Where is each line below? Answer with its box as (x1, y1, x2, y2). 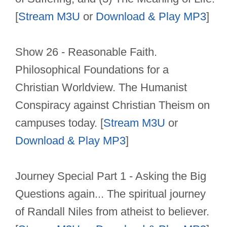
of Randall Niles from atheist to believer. (15, 205, 209, 218)
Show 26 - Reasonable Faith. (15, 46, 157, 59)
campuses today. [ (15, 117, 103, 130)
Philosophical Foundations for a (15, 63, 169, 77)
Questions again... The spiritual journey (15, 187, 206, 201)
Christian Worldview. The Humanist (15, 81, 187, 94)
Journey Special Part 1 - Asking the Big (15, 170, 206, 183)
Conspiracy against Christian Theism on (15, 99, 210, 112)
